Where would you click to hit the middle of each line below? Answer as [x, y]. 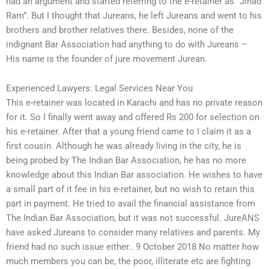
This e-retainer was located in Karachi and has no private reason [134, 103]
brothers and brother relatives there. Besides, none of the [120, 30]
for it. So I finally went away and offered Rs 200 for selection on [133, 117]
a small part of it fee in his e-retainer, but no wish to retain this [130, 189]
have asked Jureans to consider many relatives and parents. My [133, 233]
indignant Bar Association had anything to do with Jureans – [127, 44]
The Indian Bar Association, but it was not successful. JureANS [133, 218]
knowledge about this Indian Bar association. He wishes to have [134, 175]
